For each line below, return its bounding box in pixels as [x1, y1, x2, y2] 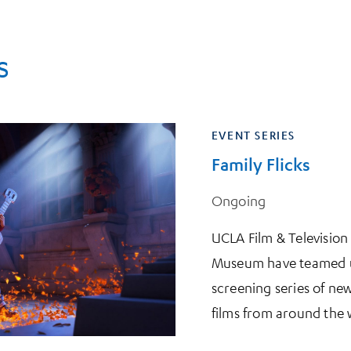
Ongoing [211, 191, 266, 209]
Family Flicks [211, 154, 310, 175]
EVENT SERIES [211, 128, 296, 143]
